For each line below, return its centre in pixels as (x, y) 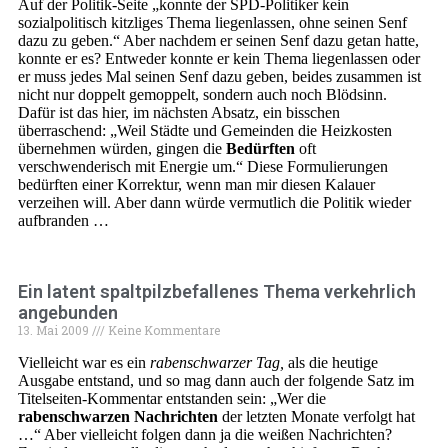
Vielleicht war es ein (84, 362)
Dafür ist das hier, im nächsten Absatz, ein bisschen (179, 112)
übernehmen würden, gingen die (122, 148)
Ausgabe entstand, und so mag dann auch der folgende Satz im (216, 380)
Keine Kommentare (162, 330)
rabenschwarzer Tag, (217, 362)
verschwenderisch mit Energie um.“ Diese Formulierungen (203, 166)
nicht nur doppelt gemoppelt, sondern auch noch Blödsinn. (202, 94)
